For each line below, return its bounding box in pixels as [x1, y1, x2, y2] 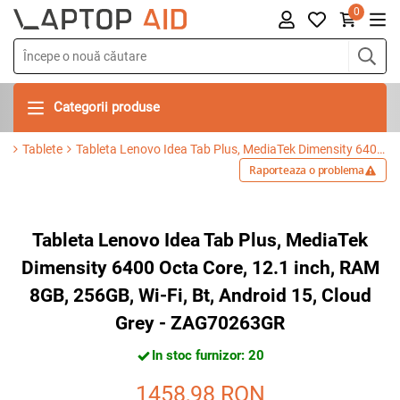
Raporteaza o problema [249, 162, 364, 179]
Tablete [22, 142, 62, 157]
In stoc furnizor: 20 [152, 347, 264, 364]
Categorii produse [54, 99, 160, 116]
